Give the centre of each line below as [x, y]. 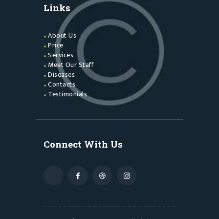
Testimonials [68, 94]
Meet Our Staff [71, 65]
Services [61, 55]
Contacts [62, 84]
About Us [62, 35]
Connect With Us [83, 144]
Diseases [62, 74]
